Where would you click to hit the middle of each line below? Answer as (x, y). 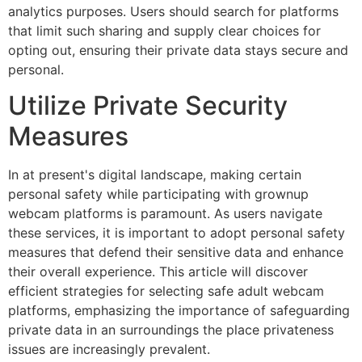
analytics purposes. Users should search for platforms (173, 12)
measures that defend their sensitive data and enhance (176, 253)
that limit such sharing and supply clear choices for (164, 31)
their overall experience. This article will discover (158, 272)
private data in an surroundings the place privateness (171, 330)
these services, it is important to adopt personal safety (177, 233)
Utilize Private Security (148, 106)
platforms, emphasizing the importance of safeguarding (179, 311)
